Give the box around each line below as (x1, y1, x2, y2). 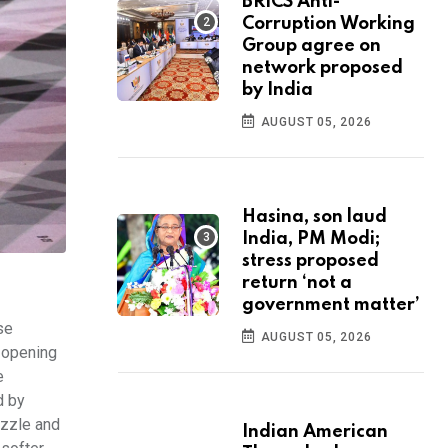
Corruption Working (242, 15, 415, 34)
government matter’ (242, 296, 420, 315)
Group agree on (242, 37, 381, 56)
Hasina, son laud (242, 208, 387, 227)
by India (242, 81, 313, 100)
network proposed (242, 59, 403, 78)
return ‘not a (242, 274, 352, 293)
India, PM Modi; (242, 230, 380, 249)
